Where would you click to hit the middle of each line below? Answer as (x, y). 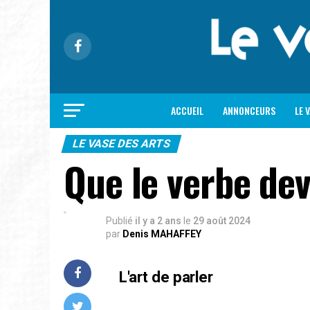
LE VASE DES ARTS (121, 143)
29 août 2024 (222, 220)
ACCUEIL (187, 110)
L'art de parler (166, 276)
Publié (119, 220)
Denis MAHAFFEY (162, 234)
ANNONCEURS (249, 110)
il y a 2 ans (158, 220)
